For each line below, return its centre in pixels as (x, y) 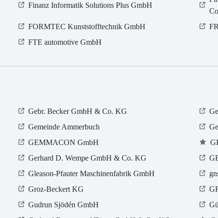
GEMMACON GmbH (64, 143)
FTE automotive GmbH (65, 42)
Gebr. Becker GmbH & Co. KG (78, 111)
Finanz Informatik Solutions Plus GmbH (91, 5)
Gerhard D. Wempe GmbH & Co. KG (88, 158)
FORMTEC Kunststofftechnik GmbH (87, 27)
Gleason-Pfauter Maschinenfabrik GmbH (92, 174)
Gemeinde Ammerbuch (64, 127)
